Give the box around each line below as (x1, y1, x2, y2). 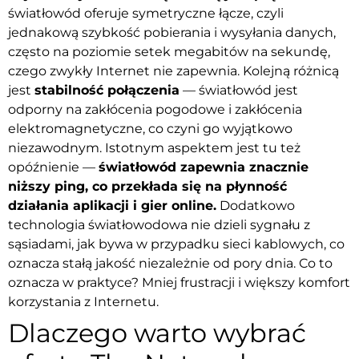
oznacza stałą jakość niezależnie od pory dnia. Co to (8, 256, 333, 272)
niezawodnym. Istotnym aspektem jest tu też (8, 140, 301, 156)
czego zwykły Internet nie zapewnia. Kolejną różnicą (8, 63, 339, 79)
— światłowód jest (179, 83, 298, 99)
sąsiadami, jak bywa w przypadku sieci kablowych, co (8, 236, 345, 252)
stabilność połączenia (34, 83, 179, 99)
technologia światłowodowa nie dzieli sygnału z (8, 217, 310, 233)
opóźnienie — (8, 159, 99, 175)
